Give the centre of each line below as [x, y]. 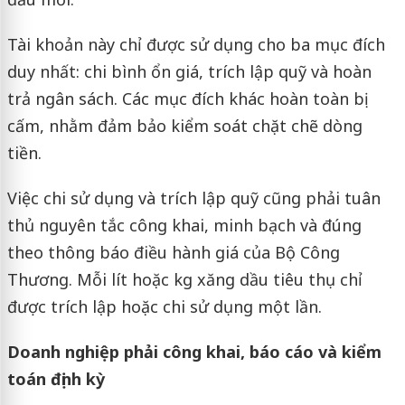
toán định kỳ [56, 378]
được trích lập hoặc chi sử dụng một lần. [164, 306]
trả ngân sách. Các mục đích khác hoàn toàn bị [185, 98]
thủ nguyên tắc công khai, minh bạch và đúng [184, 225]
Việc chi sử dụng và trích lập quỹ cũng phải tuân [193, 198]
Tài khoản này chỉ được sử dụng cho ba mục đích [196, 44]
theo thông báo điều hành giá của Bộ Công [173, 252]
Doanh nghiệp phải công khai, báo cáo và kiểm [194, 351]
